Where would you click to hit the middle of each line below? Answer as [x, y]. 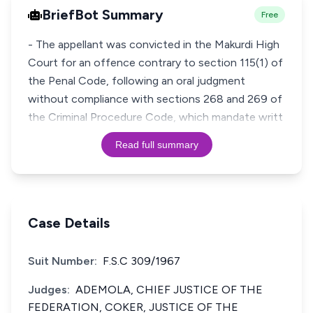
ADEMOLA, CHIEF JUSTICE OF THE [169, 290]
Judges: [49, 290]
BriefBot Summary [103, 15]
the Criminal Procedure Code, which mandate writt [155, 117]
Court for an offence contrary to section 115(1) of [155, 63]
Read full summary [156, 145]
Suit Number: [63, 261]
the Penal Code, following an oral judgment [137, 81]
